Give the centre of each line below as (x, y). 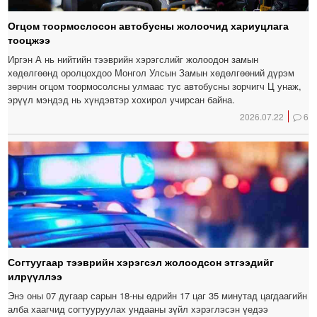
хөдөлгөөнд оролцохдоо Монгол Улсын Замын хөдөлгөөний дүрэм (151, 73)
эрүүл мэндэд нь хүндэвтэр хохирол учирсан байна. (122, 100)
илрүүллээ (35, 276)
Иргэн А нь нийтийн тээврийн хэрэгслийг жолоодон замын (133, 59)
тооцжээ (29, 40)
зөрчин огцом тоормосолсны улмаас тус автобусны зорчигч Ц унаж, (155, 86)
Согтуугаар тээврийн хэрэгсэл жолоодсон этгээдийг (141, 262)
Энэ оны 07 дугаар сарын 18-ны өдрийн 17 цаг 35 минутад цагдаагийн (158, 296)
